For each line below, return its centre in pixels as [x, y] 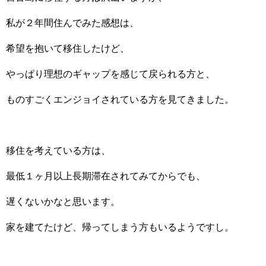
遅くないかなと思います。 [63, 201]
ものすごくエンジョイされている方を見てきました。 [120, 99]
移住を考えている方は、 [58, 150]
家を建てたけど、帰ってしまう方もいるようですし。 [120, 227]
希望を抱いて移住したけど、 [68, 48]
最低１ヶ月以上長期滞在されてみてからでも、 [106, 176]
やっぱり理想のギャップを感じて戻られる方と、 [110, 74]
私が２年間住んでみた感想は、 [72, 23]
